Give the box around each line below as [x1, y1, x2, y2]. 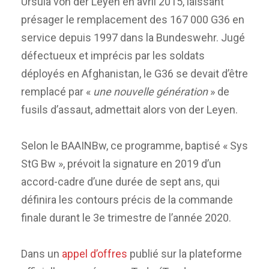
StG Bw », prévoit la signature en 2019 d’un [21, 157, 221, 170]
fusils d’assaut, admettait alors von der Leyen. [21, 103, 238, 116]
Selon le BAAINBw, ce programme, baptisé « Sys [21, 139, 248, 152]
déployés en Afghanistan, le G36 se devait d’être [21, 67, 248, 80]
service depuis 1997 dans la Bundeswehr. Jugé [21, 31, 245, 44]
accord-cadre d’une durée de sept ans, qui [21, 175, 220, 188]
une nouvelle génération [93, 85, 208, 98]
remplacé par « [21, 85, 93, 98]
